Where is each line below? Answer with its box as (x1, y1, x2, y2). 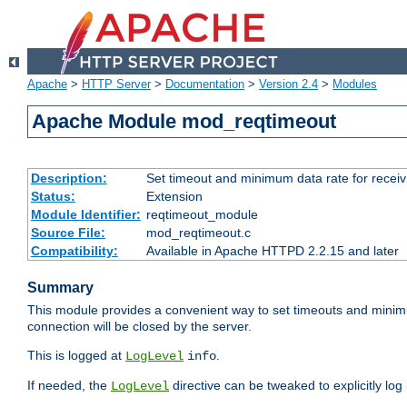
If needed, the (27, 378, 111, 393)
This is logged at (27, 348, 125, 363)
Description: (30, 171, 107, 186)
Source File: (30, 225, 105, 241)
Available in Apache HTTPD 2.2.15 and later (145, 243, 399, 259)
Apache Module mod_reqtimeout (32, 110, 337, 134)
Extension (145, 189, 203, 204)
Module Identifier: (30, 207, 141, 223)
